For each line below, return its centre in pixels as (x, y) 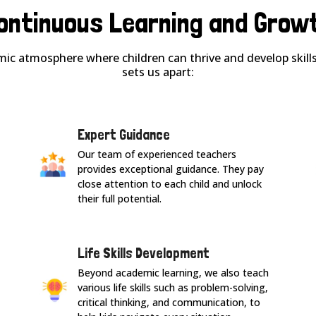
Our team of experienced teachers (157, 154)
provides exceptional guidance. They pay (171, 169)
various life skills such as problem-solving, (173, 288)
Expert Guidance (124, 135)
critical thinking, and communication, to (169, 303)
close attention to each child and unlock (170, 184)
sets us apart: (158, 72)
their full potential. (120, 199)
